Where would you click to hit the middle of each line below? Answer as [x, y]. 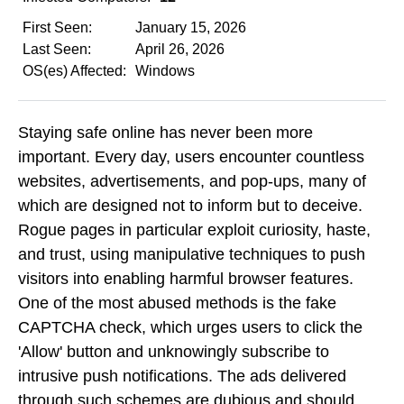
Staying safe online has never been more [165, 132]
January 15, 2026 [191, 28]
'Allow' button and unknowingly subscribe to [174, 351]
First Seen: [57, 28]
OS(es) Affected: [74, 71]
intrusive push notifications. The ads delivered [182, 376]
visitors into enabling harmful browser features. [186, 278]
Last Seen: [57, 49]
